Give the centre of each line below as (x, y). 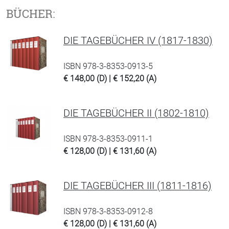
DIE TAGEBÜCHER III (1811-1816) (138, 186)
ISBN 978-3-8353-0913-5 (108, 66)
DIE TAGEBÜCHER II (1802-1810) (136, 113)
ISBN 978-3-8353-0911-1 (108, 139)
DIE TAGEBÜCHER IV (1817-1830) (138, 40)
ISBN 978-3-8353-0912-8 (108, 211)
